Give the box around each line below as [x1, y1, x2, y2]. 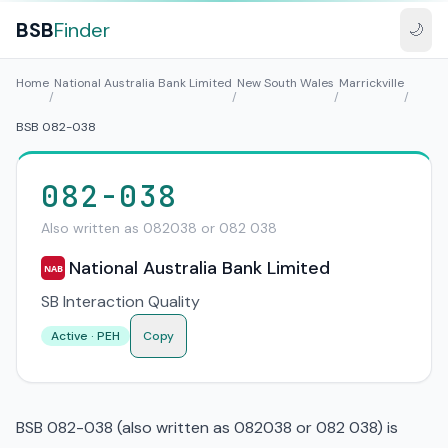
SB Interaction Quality [41, 291, 200, 312]
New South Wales [237, 75, 334, 91]
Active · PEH [51, 328, 120, 344]
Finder [54, 17, 110, 43]
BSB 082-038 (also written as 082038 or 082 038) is [16, 417, 398, 438]
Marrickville [339, 75, 404, 91]
